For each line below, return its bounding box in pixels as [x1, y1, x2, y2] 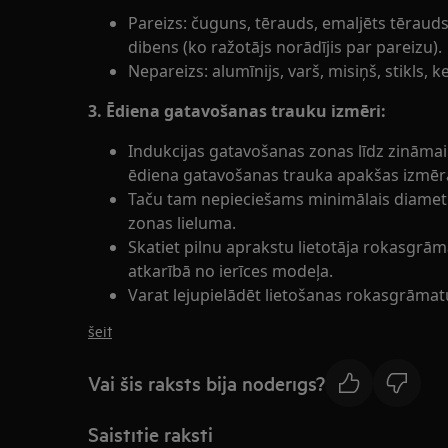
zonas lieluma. [128, 212, 236, 234]
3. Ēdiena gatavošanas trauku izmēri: [88, 100, 386, 122]
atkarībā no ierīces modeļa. [128, 260, 333, 282]
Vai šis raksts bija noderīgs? [88, 369, 325, 396]
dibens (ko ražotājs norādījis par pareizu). [128, 36, 442, 58]
